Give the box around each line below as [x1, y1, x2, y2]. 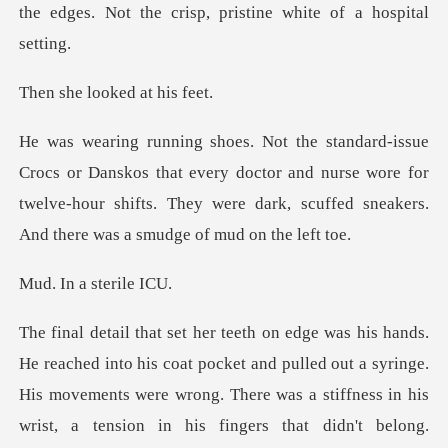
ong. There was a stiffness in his [193, 384, 429, 404]
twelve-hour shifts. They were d [19, 193, 265, 213]
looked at [87, 82, 154, 102]
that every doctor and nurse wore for [149, 162, 429, 182]
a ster [75, 273, 118, 293]
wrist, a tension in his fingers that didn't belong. [19, 415, 429, 435]
